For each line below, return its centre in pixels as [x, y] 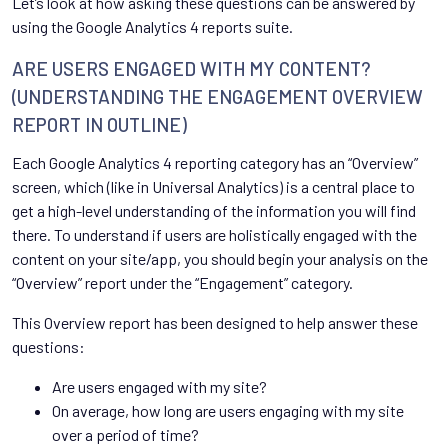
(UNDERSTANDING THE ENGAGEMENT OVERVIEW [217, 96]
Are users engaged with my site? [159, 386]
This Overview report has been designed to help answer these [215, 322]
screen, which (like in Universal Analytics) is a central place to [213, 186]
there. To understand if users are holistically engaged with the [214, 234]
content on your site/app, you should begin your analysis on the [220, 258]
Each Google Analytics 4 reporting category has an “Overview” [215, 162]
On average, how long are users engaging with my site [228, 410]
